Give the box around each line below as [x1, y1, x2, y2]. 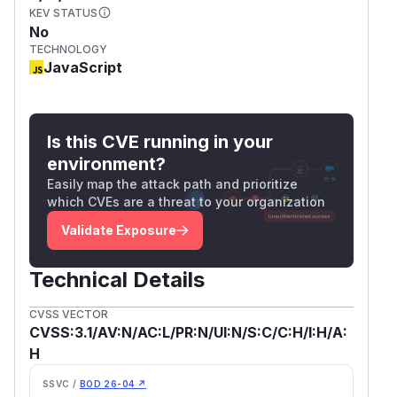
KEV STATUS [29, 5, 97, 19]
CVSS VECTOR [29, 307, 108, 321]
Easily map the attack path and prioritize [47, 175, 298, 191]
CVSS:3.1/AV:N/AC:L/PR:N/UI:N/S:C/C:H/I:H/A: [29, 323, 347, 341]
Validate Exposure [61, 222, 176, 237]
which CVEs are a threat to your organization [47, 193, 325, 209]
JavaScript [43, 58, 122, 76]
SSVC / [43, 378, 77, 389]
